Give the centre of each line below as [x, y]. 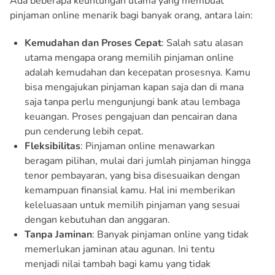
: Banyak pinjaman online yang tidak [170, 234]
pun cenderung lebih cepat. [84, 131]
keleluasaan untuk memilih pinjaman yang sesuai [132, 205]
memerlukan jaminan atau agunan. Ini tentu [120, 249]
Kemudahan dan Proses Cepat [93, 43]
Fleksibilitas [52, 146]
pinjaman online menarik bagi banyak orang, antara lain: [131, 15]
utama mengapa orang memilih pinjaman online [129, 57]
